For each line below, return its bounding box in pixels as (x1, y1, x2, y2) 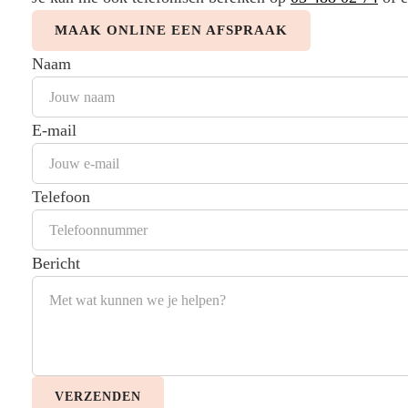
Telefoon (32, 188, 90, 207)
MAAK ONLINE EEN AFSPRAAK (55, 23, 288, 38)
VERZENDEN (55, 390, 141, 404)
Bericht (32, 254, 80, 273)
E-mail (32, 121, 76, 140)
